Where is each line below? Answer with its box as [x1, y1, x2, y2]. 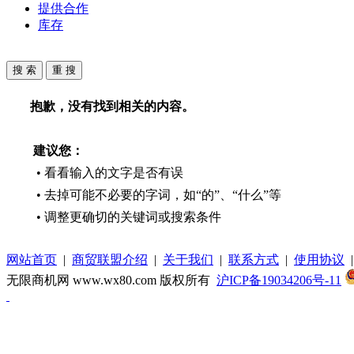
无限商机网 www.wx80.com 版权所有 [6, 273, 217, 287]
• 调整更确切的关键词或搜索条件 [30, 209, 221, 224]
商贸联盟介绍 [72, 252, 148, 266]
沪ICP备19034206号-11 [217, 273, 341, 287]
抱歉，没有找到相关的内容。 [30, 99, 194, 113]
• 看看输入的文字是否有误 [30, 165, 183, 179]
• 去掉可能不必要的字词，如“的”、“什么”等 [30, 187, 281, 201]
